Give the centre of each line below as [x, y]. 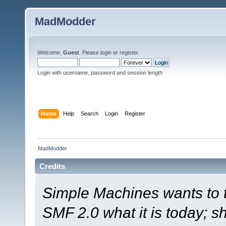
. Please [90, 52]
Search [90, 113]
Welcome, [50, 52]
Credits [52, 166]
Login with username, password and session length [100, 73]
